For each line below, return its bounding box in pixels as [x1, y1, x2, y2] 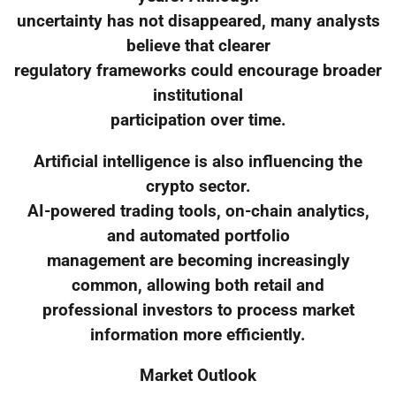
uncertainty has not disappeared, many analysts [16, 11, 380, 31]
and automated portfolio [106, 225, 290, 246]
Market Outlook [140, 366, 256, 386]
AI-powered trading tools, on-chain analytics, [27, 201, 369, 221]
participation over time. [110, 110, 286, 130]
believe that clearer [126, 35, 270, 56]
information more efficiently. [90, 324, 306, 345]
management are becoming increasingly [46, 250, 350, 270]
